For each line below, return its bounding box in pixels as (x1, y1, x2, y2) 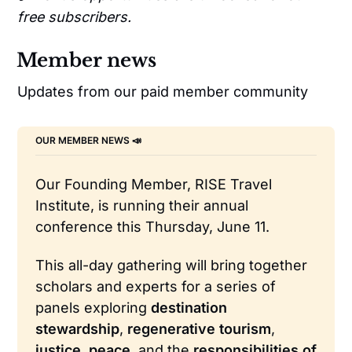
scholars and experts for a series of (35, 278, 276, 295)
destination (150, 299, 227, 317)
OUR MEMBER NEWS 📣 (35, 134, 144, 147)
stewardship (35, 321, 119, 338)
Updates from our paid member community (17, 83, 309, 101)
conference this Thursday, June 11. (35, 218, 269, 235)
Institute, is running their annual (35, 196, 248, 214)
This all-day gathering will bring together (35, 257, 307, 274)
